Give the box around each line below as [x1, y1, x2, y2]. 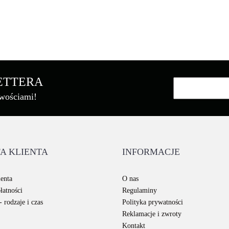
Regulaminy [122, 187, 157, 195]
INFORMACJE [122, 147, 180, 157]
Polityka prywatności [122, 198, 183, 207]
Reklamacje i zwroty [122, 210, 181, 218]
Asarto [99, 15, 130, 29]
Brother [97, 92, 132, 105]
